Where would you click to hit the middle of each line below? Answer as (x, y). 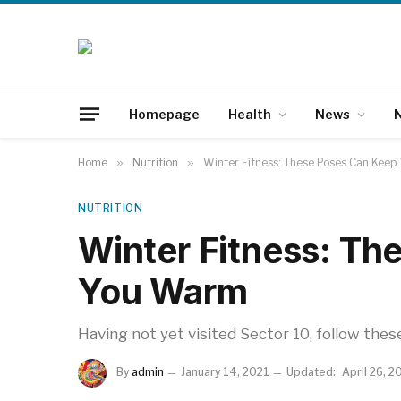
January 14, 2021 (225, 372)
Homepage (164, 114)
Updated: (311, 372)
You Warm (163, 291)
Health (250, 114)
